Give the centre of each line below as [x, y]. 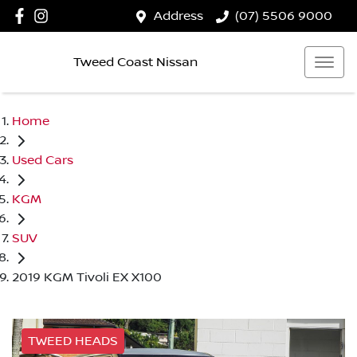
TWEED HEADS [73, 341]
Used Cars [43, 160]
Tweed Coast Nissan [135, 62]
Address [178, 16]
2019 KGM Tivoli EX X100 [87, 277]
